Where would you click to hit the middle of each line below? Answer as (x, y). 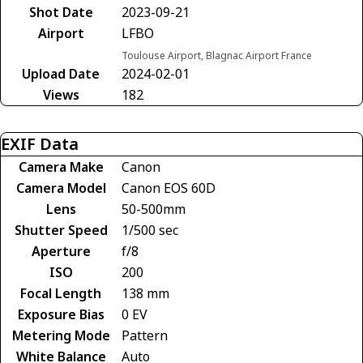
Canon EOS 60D (169, 188)
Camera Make (61, 167)
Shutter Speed (61, 230)
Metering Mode (61, 335)
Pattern (145, 335)
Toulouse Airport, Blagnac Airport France (217, 55)
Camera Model (61, 188)
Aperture (61, 251)
